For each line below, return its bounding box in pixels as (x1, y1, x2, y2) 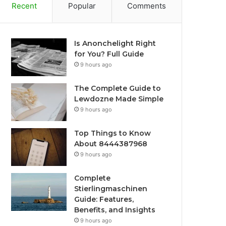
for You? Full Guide (74, 49, 144, 59)
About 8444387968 (74, 139, 148, 148)
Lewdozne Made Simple (74, 94, 164, 103)
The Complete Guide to (74, 84, 161, 93)
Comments (127, 1, 166, 11)
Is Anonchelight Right (74, 39, 156, 48)
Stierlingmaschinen (74, 184, 148, 193)
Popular (68, 1, 96, 11)
